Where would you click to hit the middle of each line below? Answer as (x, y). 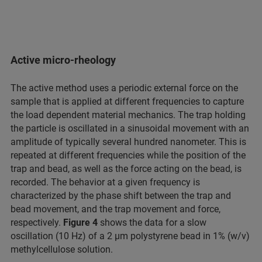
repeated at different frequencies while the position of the (128, 156)
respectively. (37, 223)
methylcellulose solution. (62, 250)
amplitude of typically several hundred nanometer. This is (128, 142)
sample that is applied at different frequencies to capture (127, 102)
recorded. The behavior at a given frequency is (105, 182)
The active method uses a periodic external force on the (124, 88)
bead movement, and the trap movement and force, (116, 209)
